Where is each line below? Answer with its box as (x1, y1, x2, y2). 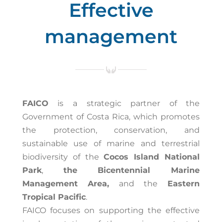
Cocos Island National (104, 152, 200, 162)
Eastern (158, 179, 200, 189)
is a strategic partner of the (48, 99, 200, 109)
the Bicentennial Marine (63, 166, 200, 175)
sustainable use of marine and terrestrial (22, 139, 200, 149)
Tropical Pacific (22, 192, 86, 202)
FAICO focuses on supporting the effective (22, 206, 200, 216)
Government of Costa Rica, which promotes (22, 112, 200, 122)
